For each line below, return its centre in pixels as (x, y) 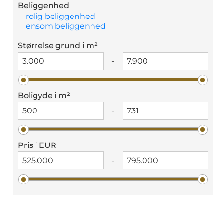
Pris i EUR (37, 145)
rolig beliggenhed (61, 17)
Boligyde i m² (44, 95)
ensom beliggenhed (66, 26)
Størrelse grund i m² (58, 46)
